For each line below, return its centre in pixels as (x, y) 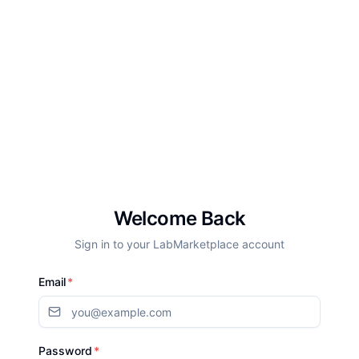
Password (65, 351)
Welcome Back (179, 218)
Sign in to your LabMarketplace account (179, 244)
